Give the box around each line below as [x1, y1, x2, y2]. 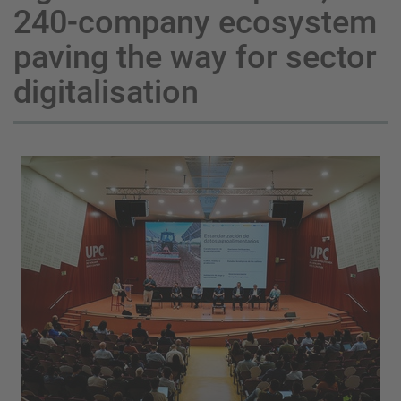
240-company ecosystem [13, 4, 377, 42]
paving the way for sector [13, 38, 377, 77]
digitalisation [13, 73, 199, 112]
